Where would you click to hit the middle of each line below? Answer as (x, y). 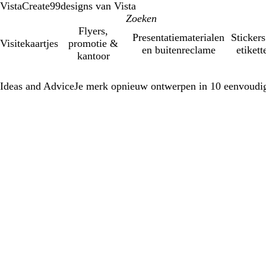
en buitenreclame (178, 50)
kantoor (93, 56)
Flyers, (94, 31)
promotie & (94, 43)
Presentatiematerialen (179, 37)
